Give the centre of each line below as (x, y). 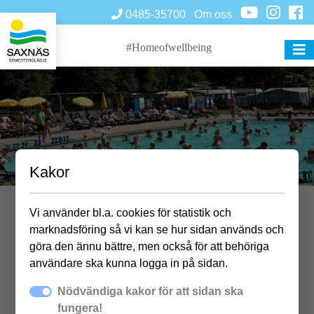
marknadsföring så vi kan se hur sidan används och (157, 230)
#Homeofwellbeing (169, 48)
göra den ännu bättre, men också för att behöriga (150, 246)
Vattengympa (157, 232)
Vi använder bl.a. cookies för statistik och (131, 213)
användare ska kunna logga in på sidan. (129, 263)
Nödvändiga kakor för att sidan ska (151, 291)
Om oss (213, 14)
